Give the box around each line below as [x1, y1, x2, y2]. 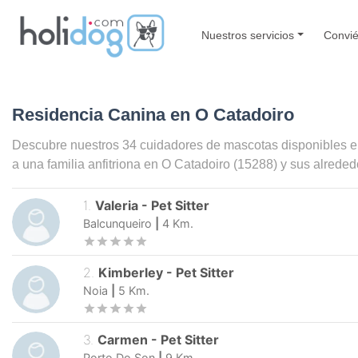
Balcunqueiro [83, 217, 152, 231]
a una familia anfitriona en [12, 157, 161, 172]
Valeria [95, 197, 139, 214]
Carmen [97, 331, 149, 348]
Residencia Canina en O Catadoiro [12, 105, 294, 125]
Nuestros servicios [201, 28, 295, 42]
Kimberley [98, 265, 164, 281]
